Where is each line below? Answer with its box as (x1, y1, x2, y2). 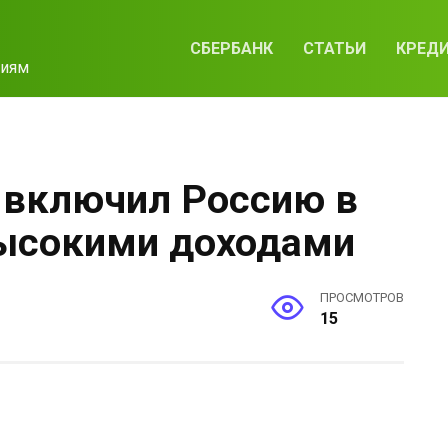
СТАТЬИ (302, 39, 366, 58)
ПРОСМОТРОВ (320, 290, 404, 306)
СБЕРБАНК (189, 39, 273, 58)
